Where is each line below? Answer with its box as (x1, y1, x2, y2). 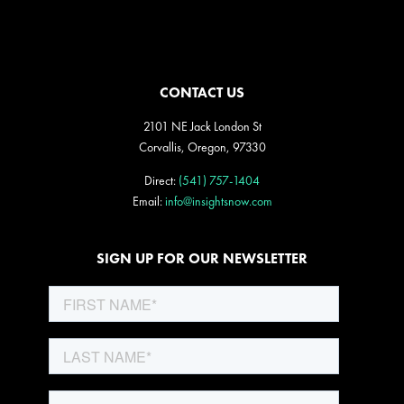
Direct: (144, 172, 179, 189)
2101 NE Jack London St (142, 118, 262, 135)
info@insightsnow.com (164, 193, 272, 210)
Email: (132, 193, 165, 210)
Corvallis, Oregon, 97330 (138, 139, 266, 156)
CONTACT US (160, 83, 244, 103)
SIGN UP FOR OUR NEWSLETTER (96, 249, 308, 269)
